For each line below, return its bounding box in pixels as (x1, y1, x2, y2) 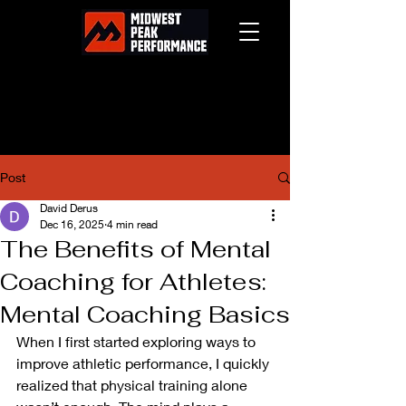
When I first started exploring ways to (16, 333, 259, 350)
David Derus (40, 201, 98, 215)
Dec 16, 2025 (40, 217, 104, 231)
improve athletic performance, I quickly (16, 354, 273, 372)
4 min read (107, 217, 158, 231)
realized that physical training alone (16, 376, 251, 393)
